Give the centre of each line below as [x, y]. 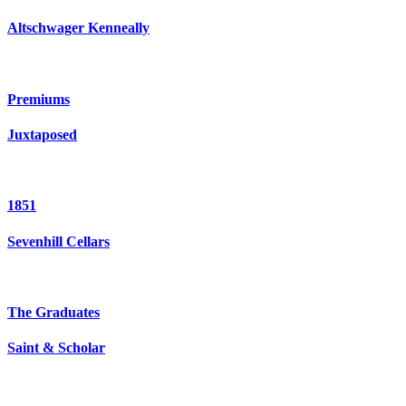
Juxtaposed [42, 134]
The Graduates [53, 313]
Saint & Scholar [56, 348]
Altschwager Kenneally [78, 28]
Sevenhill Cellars [58, 241]
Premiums [39, 99]
